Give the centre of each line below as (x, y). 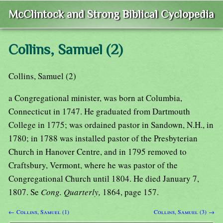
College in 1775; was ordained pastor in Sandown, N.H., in (111, 125)
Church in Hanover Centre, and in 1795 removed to (98, 152)
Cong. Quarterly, (72, 192)
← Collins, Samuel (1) (39, 212)
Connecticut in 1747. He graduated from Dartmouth (99, 111)
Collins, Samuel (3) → (184, 212)
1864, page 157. (131, 192)
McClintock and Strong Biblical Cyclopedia (111, 14)
